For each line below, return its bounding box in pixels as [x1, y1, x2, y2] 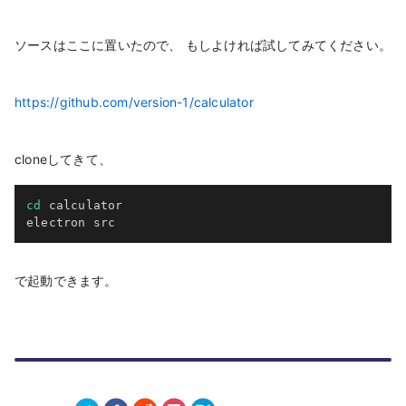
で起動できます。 [14, 272, 118, 288]
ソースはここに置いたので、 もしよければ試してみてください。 [14, 37, 391, 53]
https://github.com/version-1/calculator [14, 94, 254, 111]
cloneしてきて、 [14, 151, 111, 168]
